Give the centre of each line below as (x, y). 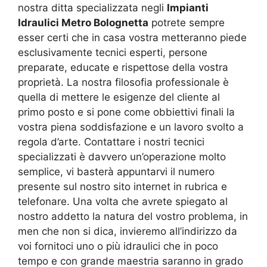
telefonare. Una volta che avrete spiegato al (123, 201)
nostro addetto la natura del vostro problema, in (133, 216)
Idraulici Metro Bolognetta (83, 22)
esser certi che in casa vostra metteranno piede (132, 37)
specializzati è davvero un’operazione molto (122, 156)
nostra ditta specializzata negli (92, 7)
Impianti (188, 7)
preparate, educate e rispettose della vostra (123, 67)
